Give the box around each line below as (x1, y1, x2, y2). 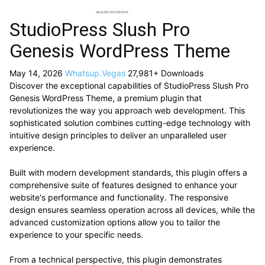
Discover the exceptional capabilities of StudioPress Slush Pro (9, 80, 248, 91)
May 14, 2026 (9, 68, 65, 78)
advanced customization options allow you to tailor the (9, 217, 220, 227)
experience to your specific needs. (9, 230, 143, 240)
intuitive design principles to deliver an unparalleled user (9, 130, 227, 140)
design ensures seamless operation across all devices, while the (9, 205, 255, 215)
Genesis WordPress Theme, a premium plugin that (9, 93, 202, 103)
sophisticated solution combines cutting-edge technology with (9, 118, 250, 128)
